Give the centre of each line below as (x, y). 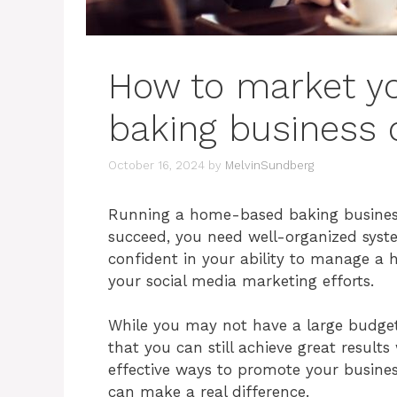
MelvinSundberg (269, 165)
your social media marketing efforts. (241, 280)
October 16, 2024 (156, 165)
